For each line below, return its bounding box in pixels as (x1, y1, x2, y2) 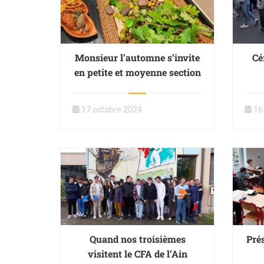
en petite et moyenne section (74, 66, 201, 79)
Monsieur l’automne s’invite (75, 51, 200, 64)
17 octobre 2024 (81, 105, 142, 115)
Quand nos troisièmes (89, 232, 186, 245)
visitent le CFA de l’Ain (87, 247, 187, 260)
